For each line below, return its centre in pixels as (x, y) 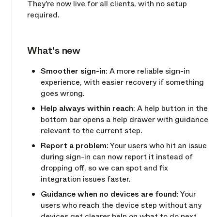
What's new (54, 51)
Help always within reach (87, 108)
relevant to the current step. (92, 131)
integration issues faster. (86, 179)
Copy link (34, 51)
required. (43, 15)
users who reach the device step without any (121, 205)
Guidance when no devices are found (109, 194)
